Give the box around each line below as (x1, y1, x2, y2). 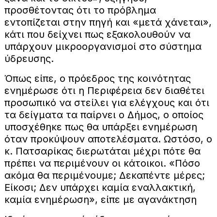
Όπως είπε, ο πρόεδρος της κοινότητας (4, 73, 191, 85)
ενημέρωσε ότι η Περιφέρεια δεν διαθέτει (4, 85, 204, 97)
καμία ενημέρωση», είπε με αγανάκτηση (4, 194, 197, 206)
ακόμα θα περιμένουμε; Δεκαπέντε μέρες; (4, 170, 205, 182)
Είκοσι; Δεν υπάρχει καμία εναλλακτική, (4, 182, 196, 194)
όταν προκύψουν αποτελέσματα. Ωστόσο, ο (4, 133, 212, 145)
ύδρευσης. (4, 53, 54, 65)
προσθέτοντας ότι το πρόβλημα (4, 4, 156, 16)
